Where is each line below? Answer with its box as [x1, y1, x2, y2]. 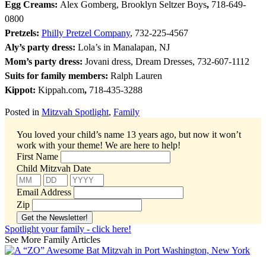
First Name [17, 151, 58, 162]
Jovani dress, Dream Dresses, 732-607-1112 [85, 56, 249, 67]
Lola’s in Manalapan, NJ [78, 42, 170, 53]
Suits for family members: [5, 71, 110, 81]
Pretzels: [5, 28, 42, 39]
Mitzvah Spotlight [42, 107, 109, 118]
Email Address [17, 187, 71, 198]
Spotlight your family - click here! [5, 224, 131, 235]
